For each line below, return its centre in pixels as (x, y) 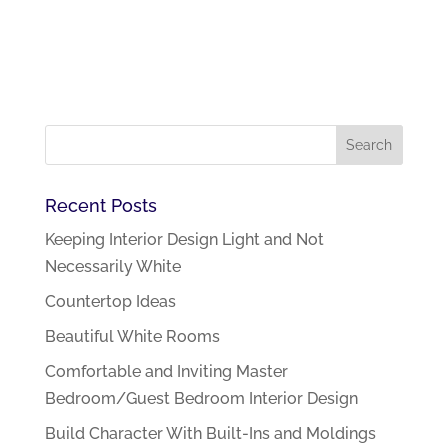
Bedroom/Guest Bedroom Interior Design (201, 398)
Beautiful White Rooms (132, 336)
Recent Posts (100, 205)
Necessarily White (112, 266)
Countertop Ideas (110, 301)
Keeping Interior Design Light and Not (184, 239)
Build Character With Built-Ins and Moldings (210, 433)
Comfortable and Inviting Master (166, 371)
